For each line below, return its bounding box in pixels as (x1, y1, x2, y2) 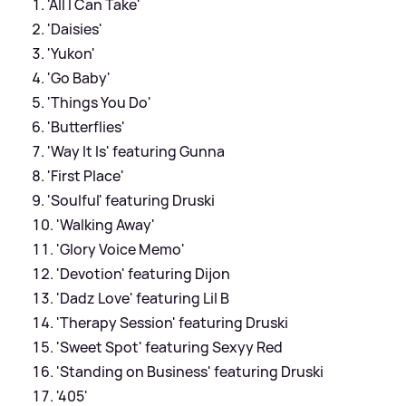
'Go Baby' (47, 67, 111, 88)
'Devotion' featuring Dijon (56, 263, 230, 284)
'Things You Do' (47, 92, 151, 112)
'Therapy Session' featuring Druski (56, 312, 288, 333)
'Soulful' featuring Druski (47, 189, 215, 210)
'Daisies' (47, 18, 102, 39)
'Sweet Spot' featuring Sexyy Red (56, 336, 283, 357)
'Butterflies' (47, 116, 125, 137)
